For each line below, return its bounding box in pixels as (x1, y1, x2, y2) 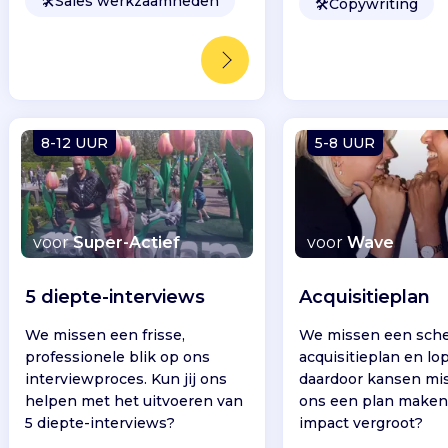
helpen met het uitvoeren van (24, 392, 243, 411)
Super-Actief (72, 233, 180, 253)
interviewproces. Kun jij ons (24, 370, 227, 389)
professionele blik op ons (24, 348, 210, 367)
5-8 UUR (315, 133, 376, 152)
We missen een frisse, (24, 326, 185, 345)
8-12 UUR (40, 133, 108, 152)
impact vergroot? (299, 414, 424, 433)
